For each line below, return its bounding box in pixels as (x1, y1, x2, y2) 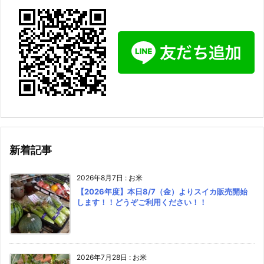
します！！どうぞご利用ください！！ (77, 197, 207, 207)
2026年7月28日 (77, 253, 127, 262)
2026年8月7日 (77, 173, 123, 183)
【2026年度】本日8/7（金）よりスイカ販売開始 (77, 187, 247, 197)
